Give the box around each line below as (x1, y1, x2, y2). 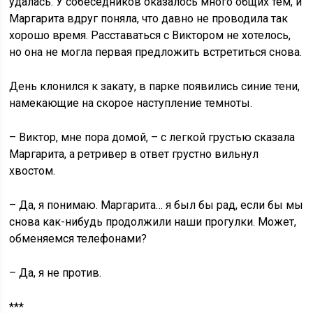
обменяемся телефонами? (9, 232, 147, 245)
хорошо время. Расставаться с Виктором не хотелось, (9, 29, 291, 42)
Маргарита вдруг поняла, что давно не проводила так (9, 12, 289, 25)
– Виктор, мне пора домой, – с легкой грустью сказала (9, 131, 296, 144)
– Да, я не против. (9, 266, 102, 279)
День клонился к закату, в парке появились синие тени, (9, 80, 300, 93)
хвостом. (9, 164, 56, 177)
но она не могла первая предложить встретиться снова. (9, 45, 303, 59)
